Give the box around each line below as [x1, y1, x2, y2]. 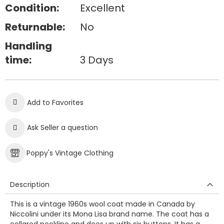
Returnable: [5, 20, 65, 34]
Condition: [5, 1, 59, 15]
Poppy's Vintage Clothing [26, 148, 113, 158]
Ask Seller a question [27, 122, 98, 132]
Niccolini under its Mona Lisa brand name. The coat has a [10, 209, 209, 219]
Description [10, 179, 49, 189]
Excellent [79, 1, 125, 15]
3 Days [79, 53, 113, 67]
